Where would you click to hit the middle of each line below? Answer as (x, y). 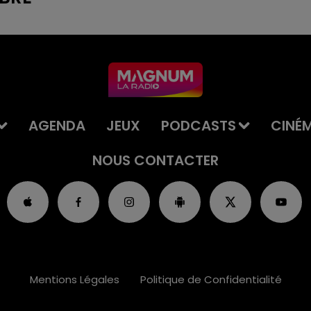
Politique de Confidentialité (211, 279)
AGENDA (57, 126)
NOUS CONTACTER (155, 160)
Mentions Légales (74, 279)
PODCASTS (198, 126)
